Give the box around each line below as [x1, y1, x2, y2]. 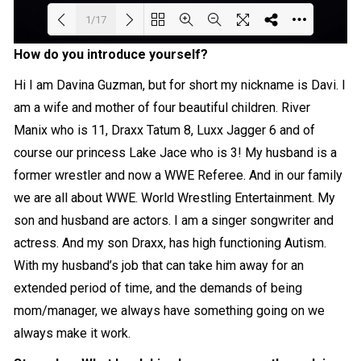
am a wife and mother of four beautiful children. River [14, 100, 311, 116]
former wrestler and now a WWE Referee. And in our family [14, 168, 343, 184]
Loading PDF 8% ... [144, 66, 225, 78]
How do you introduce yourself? [14, 47, 209, 63]
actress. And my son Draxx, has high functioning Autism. [14, 235, 327, 251]
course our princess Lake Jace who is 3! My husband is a [14, 145, 338, 161]
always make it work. [14, 326, 131, 342]
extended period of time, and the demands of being [14, 280, 303, 297]
